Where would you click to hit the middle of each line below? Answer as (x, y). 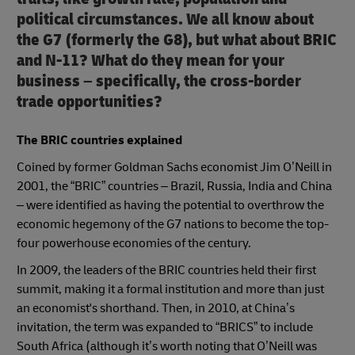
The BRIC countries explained (99, 140)
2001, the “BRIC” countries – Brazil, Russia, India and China (174, 186)
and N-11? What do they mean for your (151, 60)
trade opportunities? (90, 101)
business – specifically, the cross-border (159, 81)
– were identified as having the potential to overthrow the (170, 205)
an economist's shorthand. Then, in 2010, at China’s (156, 308)
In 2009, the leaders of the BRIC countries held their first (166, 270)
